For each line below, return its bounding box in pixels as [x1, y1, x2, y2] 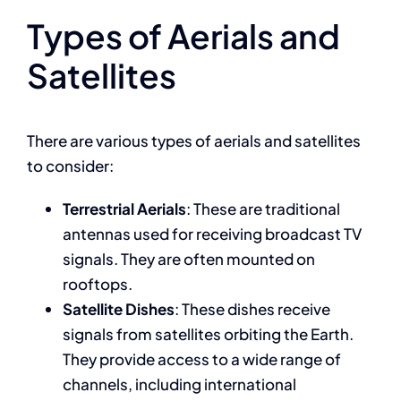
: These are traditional [185, 199, 340, 218]
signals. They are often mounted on [62, 249, 315, 269]
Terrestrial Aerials [62, 199, 186, 218]
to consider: [26, 156, 114, 175]
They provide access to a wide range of [62, 349, 341, 369]
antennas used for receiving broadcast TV [62, 224, 362, 243]
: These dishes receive [174, 299, 330, 319]
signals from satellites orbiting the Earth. [62, 324, 354, 344]
